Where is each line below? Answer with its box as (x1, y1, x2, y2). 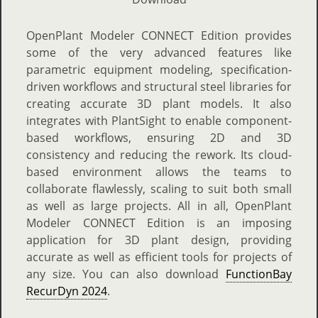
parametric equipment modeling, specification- (26, 62, 292, 77)
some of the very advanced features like (26, 45, 292, 60)
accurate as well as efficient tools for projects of (26, 249, 292, 265)
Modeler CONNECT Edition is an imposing (26, 215, 292, 231)
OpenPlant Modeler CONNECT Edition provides (26, 28, 292, 43)
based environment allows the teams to (26, 164, 292, 180)
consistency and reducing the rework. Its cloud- (26, 147, 292, 163)
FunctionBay (226, 266, 292, 282)
